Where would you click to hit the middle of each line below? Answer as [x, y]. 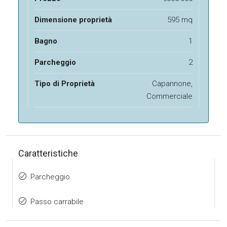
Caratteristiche [48, 153]
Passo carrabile [57, 202]
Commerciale [169, 96]
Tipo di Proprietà [65, 84]
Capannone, [172, 84]
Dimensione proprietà [73, 20]
